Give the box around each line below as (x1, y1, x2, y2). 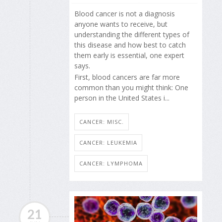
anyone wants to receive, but (74, 19, 167, 29)
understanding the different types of (74, 30, 189, 40)
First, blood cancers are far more (74, 72, 180, 82)
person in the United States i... (74, 93, 169, 103)
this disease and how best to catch (74, 40, 186, 50)
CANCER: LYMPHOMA (79, 159, 143, 167)
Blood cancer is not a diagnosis (74, 9, 175, 19)
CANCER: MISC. (79, 117, 124, 125)
